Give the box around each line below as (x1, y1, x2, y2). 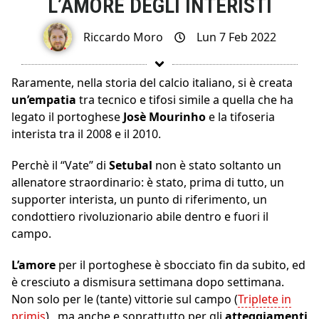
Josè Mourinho (123, 109, 206, 125)
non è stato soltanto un (155, 157, 281, 174)
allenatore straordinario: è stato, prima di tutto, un (11, 174, 284, 191)
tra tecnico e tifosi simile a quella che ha (79, 92, 293, 108)
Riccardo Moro (83, 29, 163, 46)
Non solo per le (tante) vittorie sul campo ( (11, 291, 238, 308)
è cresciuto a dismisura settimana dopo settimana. (11, 274, 284, 291)
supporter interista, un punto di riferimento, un (11, 192, 267, 208)
